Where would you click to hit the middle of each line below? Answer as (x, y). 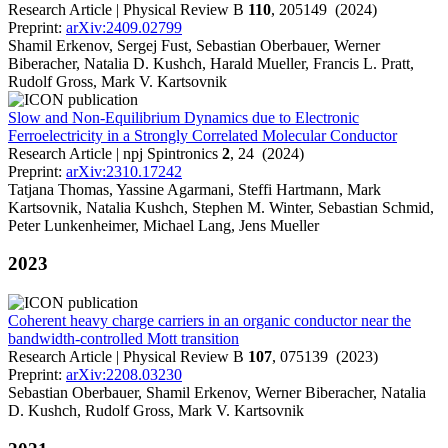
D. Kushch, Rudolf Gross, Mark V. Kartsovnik (156, 411)
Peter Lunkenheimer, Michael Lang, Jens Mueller (163, 225)
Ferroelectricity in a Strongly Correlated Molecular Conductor (202, 135)
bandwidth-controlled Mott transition (123, 339)
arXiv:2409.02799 (124, 27)
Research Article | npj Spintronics (115, 153)
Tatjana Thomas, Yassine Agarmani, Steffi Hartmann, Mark (194, 189)
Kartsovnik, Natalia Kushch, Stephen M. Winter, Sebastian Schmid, (221, 207)
